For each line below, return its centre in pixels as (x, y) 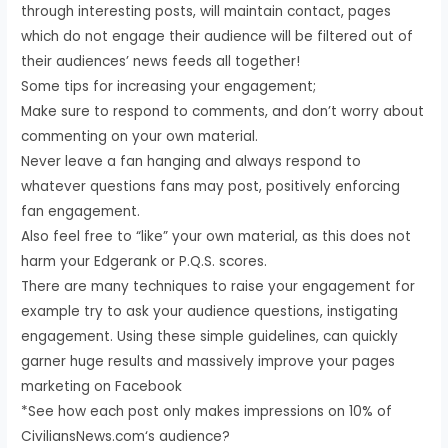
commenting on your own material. (140, 136)
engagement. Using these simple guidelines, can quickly (210, 336)
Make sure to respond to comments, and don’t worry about (223, 111)
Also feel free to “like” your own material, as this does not (216, 236)
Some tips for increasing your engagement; (169, 86)
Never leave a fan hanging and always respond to (191, 161)
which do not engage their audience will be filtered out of (217, 36)
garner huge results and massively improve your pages (208, 361)
